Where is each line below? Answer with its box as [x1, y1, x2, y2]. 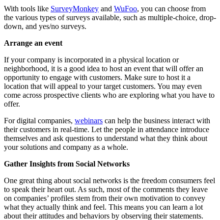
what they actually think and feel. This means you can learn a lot [4, 202, 203, 211]
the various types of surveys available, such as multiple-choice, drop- [4, 13, 216, 22]
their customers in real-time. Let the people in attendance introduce [4, 125, 209, 134]
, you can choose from [137, 4, 206, 13]
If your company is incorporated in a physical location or [4, 55, 179, 64]
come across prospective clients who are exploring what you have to [4, 90, 215, 99]
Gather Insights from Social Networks [4, 159, 130, 168]
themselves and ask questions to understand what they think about [4, 134, 207, 142]
